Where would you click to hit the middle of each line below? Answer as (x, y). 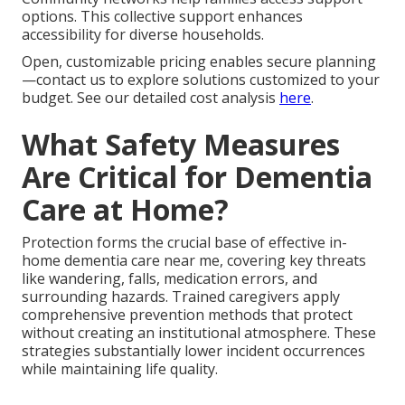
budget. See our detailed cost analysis (151, 97)
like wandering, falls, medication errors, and (170, 278)
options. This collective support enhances (162, 16)
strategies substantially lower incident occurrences (193, 350)
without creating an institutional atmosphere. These (199, 332)
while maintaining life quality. (120, 368)
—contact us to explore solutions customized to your (201, 79)
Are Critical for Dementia (197, 176)
